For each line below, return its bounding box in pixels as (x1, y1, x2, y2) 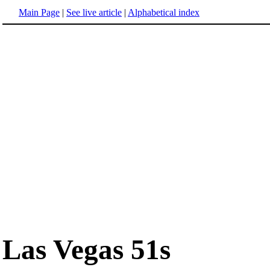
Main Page (19, 7, 60, 17)
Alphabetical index (128, 7, 199, 17)
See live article (66, 7, 122, 17)
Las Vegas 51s (2, 234, 171, 266)
